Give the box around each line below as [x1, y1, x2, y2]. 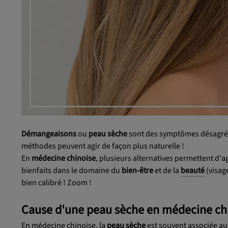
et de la [155, 165, 181, 177]
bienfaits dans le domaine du [21, 165, 122, 177]
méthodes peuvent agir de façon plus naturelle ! [21, 140, 184, 152]
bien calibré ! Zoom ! [21, 177, 92, 189]
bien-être [122, 165, 155, 177]
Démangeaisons [21, 128, 78, 140]
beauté [181, 165, 205, 177]
